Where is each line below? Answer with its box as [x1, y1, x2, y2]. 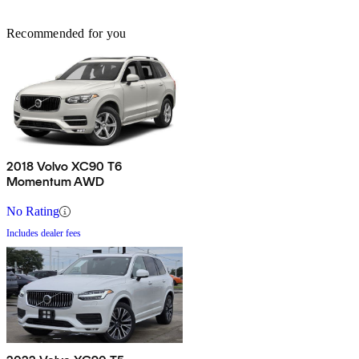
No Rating [6, 204, 59, 219]
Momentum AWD [6, 174, 104, 190]
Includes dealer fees [6, 228, 81, 240]
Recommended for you [6, 26, 127, 41]
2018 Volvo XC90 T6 [6, 159, 122, 175]
